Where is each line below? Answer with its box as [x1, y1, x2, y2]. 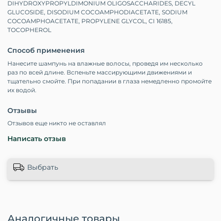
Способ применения [7, 46, 85, 55]
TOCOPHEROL [7, 26, 51, 34]
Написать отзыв [7, 135, 66, 143]
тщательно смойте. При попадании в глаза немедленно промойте [7, 77, 212, 85]
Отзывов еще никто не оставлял [7, 119, 106, 127]
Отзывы [7, 106, 37, 114]
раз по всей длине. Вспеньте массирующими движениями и [7, 68, 192, 76]
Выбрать [27, 163, 58, 172]
